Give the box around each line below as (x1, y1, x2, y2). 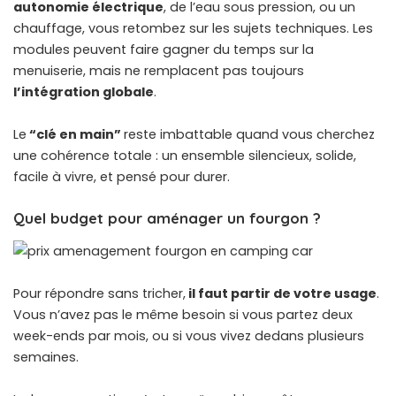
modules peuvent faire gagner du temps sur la (13, 40, 314, 58)
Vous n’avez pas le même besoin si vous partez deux (13, 305, 353, 324)
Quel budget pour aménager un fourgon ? (13, 208, 321, 227)
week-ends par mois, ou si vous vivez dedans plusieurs (13, 326, 364, 345)
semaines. (13, 347, 79, 366)
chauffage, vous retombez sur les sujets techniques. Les (13, 19, 373, 37)
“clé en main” (27, 125, 124, 143)
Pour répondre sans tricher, (13, 284, 186, 302)
